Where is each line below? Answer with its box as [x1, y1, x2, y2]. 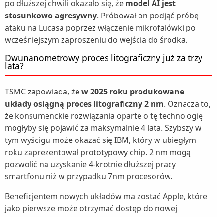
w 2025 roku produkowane [81, 86, 184, 97]
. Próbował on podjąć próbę [97, 10, 199, 21]
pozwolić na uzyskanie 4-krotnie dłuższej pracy [5, 158, 176, 170]
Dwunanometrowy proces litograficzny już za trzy [5, 51, 202, 63]
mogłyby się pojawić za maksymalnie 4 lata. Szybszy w [5, 122, 201, 133]
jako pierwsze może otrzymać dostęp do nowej [5, 202, 177, 214]
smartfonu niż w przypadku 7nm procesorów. [5, 170, 172, 182]
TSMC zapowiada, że [5, 86, 81, 97]
